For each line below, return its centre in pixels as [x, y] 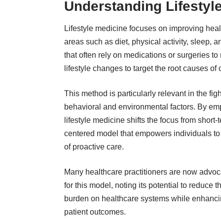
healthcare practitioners [126, 172]
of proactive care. [94, 147]
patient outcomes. [95, 212]
